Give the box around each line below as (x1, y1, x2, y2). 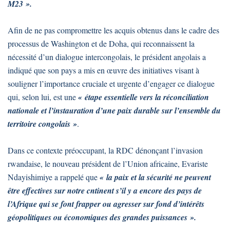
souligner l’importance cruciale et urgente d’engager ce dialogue (8, 78, 215, 89)
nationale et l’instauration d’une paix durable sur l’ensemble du (8, 105, 221, 117)
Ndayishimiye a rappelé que (8, 171, 100, 183)
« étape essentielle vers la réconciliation (78, 91, 209, 103)
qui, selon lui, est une (8, 91, 78, 103)
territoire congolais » (8, 118, 77, 130)
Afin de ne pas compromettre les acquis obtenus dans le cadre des (8, 25, 219, 36)
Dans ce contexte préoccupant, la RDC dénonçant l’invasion (8, 145, 203, 156)
